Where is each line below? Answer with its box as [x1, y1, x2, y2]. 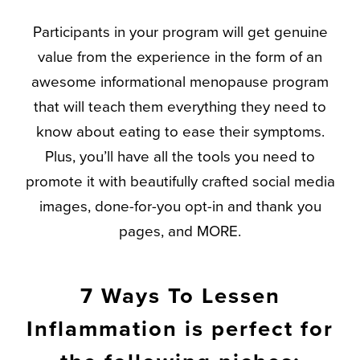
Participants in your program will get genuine [32, 22, 328, 41]
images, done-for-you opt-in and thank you [39, 197, 321, 215]
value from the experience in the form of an [38, 47, 322, 66]
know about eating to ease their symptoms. [35, 122, 325, 141]
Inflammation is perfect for [27, 316, 333, 343]
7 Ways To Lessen [80, 283, 280, 310]
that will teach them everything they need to [34, 97, 326, 116]
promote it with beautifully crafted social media [25, 172, 335, 190]
